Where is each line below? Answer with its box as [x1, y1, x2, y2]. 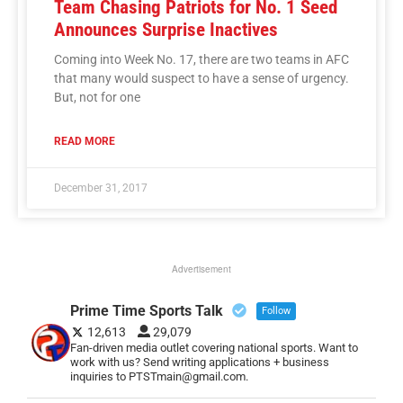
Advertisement [172, 262, 231, 275]
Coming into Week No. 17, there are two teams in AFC [54, 51, 349, 67]
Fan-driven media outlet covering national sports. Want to [69, 340, 358, 354]
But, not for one [54, 89, 140, 104]
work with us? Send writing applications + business [69, 354, 329, 369]
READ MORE [54, 134, 115, 148]
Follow [261, 304, 291, 317]
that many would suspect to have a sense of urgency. [54, 70, 349, 85]
